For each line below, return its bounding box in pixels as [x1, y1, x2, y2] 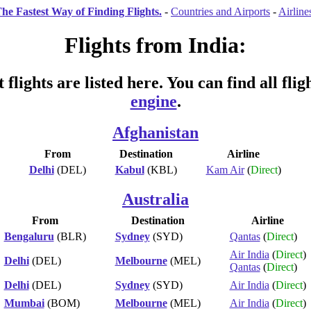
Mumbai [3, 296, 44, 309]
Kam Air [205, 163, 244, 176]
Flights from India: [65, 33, 246, 58]
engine [130, 92, 177, 110]
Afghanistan [112, 123, 199, 142]
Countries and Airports [171, 6, 270, 17]
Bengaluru [3, 230, 54, 242]
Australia [122, 190, 189, 208]
